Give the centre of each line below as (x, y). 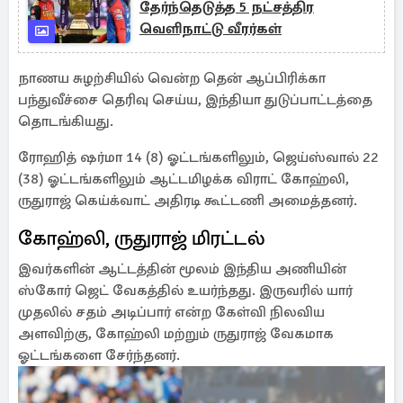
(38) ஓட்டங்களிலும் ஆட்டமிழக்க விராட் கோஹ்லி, (184, 179)
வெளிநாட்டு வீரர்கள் (210, 29)
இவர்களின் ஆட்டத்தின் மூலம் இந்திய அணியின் (182, 269)
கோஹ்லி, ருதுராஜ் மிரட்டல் (142, 238)
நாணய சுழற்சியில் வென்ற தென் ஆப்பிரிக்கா (172, 78)
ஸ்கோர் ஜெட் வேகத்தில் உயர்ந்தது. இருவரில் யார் (185, 291)
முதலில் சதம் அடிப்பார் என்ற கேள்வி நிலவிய (171, 312)
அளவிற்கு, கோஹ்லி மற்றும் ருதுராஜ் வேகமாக (176, 334)
